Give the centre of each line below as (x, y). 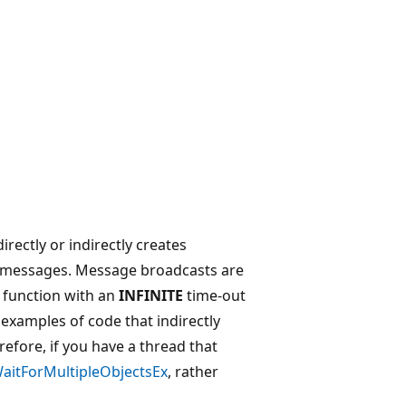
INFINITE (151, 295)
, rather (193, 371)
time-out (214, 295)
